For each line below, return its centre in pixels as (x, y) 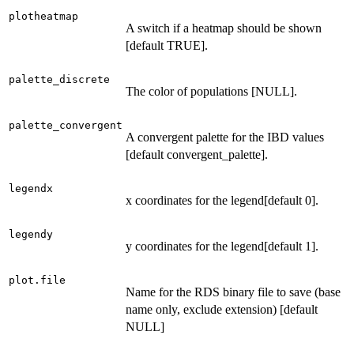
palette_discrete (59, 79)
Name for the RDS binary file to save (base (233, 292)
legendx (31, 188)
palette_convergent (66, 125)
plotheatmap (43, 16)
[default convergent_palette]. (197, 154)
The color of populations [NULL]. (211, 91)
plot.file (37, 280)
